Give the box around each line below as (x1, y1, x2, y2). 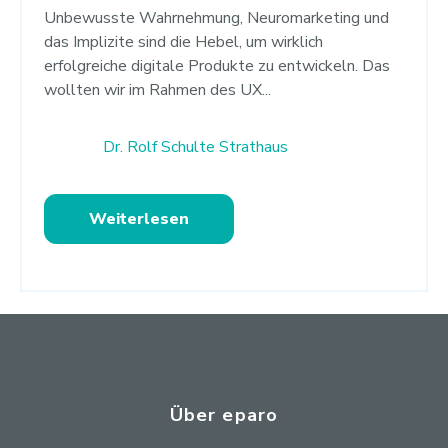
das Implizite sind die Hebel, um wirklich (44, 31, 324, 54)
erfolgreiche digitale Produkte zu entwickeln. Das (44, 55, 391, 78)
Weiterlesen (89, 207, 190, 230)
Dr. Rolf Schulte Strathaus (103, 136, 289, 159)
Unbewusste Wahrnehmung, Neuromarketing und (44, 7, 390, 30)
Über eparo (170, 402, 278, 427)
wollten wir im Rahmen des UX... (44, 79, 272, 102)
